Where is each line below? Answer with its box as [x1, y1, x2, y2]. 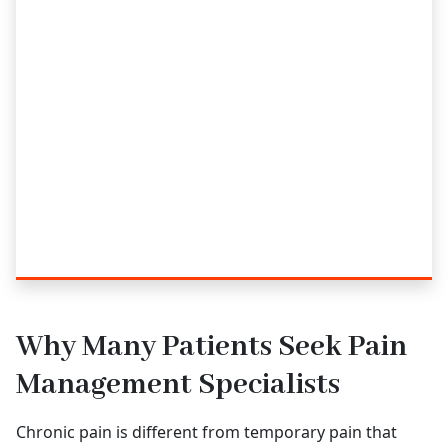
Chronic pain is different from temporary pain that [16, 421, 397, 443]
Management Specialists [16, 366, 340, 404]
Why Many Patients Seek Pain [16, 328, 407, 366]
